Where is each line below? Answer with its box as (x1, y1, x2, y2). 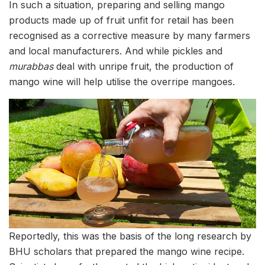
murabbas (9, 60, 53, 73)
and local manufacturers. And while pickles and (9, 45, 222, 57)
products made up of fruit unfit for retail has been (9, 14, 234, 27)
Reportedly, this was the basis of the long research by (9, 230, 251, 243)
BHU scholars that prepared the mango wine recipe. (9, 245, 244, 258)
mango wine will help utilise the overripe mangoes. (9, 76, 235, 88)
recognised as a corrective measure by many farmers (9, 30, 250, 42)
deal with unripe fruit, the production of (53, 60, 234, 73)
